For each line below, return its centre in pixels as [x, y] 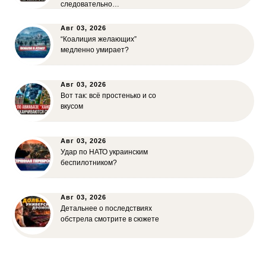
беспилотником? [89, 163]
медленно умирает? [95, 50]
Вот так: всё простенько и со [108, 96]
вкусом [72, 107]
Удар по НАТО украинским [104, 152]
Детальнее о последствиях [106, 209]
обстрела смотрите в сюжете [110, 219]
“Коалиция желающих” [99, 39]
